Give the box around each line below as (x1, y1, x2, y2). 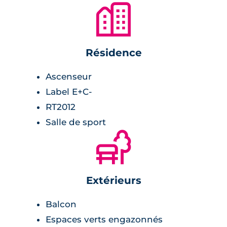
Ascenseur (46, 71, 92, 82)
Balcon (46, 199, 77, 209)
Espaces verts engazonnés (46, 214, 163, 224)
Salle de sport (46, 117, 106, 127)
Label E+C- (46, 86, 92, 97)
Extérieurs (86, 174, 141, 186)
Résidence (85, 47, 142, 59)
